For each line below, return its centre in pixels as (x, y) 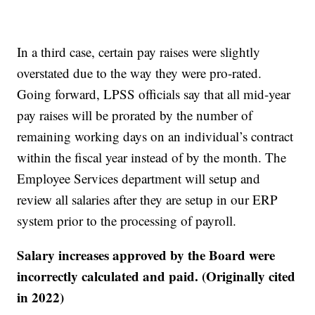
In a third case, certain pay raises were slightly (139, 52)
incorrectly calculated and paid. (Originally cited (156, 276)
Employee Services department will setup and (139, 179)
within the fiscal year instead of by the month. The (152, 157)
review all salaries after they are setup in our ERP (148, 200)
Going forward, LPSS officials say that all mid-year (154, 94)
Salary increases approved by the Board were (146, 255)
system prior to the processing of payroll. (127, 221)
